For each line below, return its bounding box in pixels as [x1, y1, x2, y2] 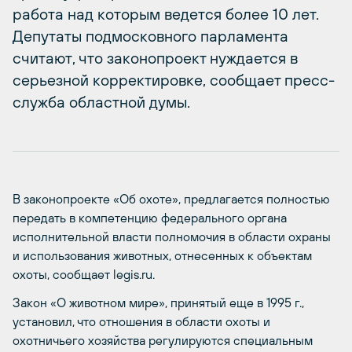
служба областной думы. [13, 93, 190, 111]
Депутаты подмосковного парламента [13, 27, 288, 45]
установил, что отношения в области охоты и [13, 314, 270, 328]
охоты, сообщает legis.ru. [13, 267, 155, 281]
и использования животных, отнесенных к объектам [13, 248, 312, 262]
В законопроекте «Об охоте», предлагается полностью [13, 192, 330, 206]
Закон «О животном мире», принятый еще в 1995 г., [13, 295, 304, 310]
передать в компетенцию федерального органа [13, 211, 287, 225]
